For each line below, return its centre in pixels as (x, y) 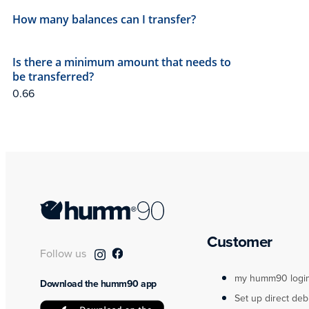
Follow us (64, 254)
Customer (240, 241)
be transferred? (53, 77)
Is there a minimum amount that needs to (122, 62)
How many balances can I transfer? (104, 20)
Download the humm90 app (98, 284)
